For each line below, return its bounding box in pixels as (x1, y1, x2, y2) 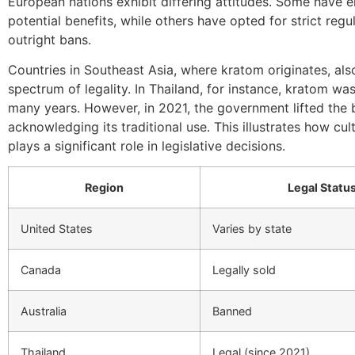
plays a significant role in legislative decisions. (8, 137, 285, 154)
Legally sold (212, 263, 276, 277)
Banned (212, 304, 252, 319)
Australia (21, 304, 67, 319)
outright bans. (8, 31, 91, 48)
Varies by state (212, 222, 292, 236)
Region (85, 181, 124, 195)
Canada (21, 263, 61, 277)
